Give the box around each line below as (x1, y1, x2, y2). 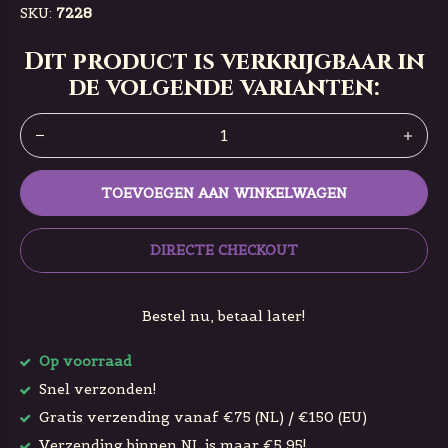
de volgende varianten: (68, 72, 380, 104)
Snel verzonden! (35, 380, 157, 398)
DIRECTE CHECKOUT (149, 241, 299, 259)
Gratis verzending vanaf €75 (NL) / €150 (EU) (35, 408, 367, 426)
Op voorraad (35, 352, 132, 370)
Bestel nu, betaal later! (142, 307, 306, 325)
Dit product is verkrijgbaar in (23, 46, 425, 78)
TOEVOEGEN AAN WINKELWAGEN (101, 184, 347, 202)
